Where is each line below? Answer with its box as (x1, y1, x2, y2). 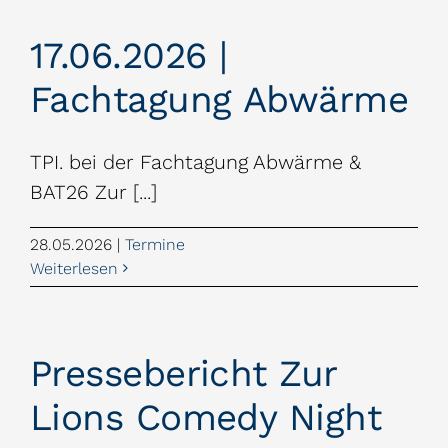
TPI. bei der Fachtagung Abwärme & (30, 149, 361, 174)
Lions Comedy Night (30, 395, 382, 439)
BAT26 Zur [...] (30, 179, 157, 204)
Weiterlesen (30, 258, 118, 278)
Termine (125, 234, 185, 254)
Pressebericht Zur (30, 351, 337, 395)
